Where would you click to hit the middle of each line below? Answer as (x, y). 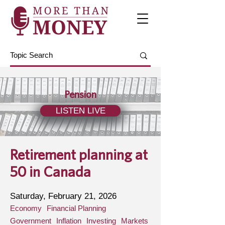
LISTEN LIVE (80, 111)
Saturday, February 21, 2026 (63, 196)
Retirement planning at (79, 154)
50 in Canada (50, 171)
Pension (80, 94)
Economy (26, 208)
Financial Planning (76, 208)
